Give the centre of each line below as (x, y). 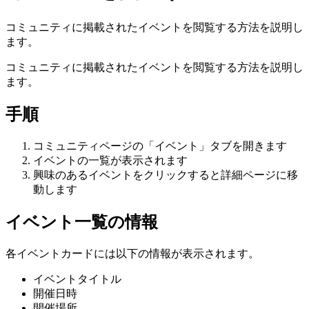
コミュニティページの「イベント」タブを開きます (160, 146)
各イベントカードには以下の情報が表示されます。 (132, 253)
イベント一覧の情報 (82, 222)
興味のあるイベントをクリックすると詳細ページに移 (166, 175)
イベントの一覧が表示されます (110, 160)
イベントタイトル (77, 279)
